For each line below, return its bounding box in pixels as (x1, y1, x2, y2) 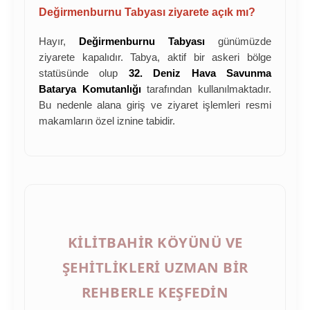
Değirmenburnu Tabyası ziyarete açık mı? (39, 6, 255, 19)
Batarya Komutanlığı (39, 84, 141, 95)
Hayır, (39, 36, 79, 48)
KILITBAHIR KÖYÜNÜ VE (67, 232, 243, 253)
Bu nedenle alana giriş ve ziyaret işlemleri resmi (39, 100, 271, 111)
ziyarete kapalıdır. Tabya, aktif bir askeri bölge (39, 52, 271, 64)
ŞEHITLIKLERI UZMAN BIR (62, 257, 248, 277)
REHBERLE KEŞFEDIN (81, 282, 229, 302)
